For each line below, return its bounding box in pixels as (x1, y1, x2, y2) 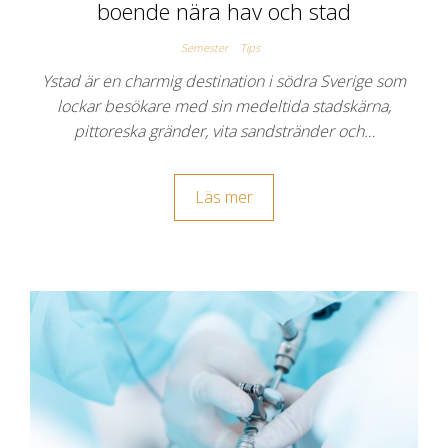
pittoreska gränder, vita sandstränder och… (73, 119, 375, 142)
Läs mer (195, 185, 253, 208)
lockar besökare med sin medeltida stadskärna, (57, 94, 391, 117)
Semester (180, 39, 228, 55)
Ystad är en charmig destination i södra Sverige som (42, 69, 406, 92)
